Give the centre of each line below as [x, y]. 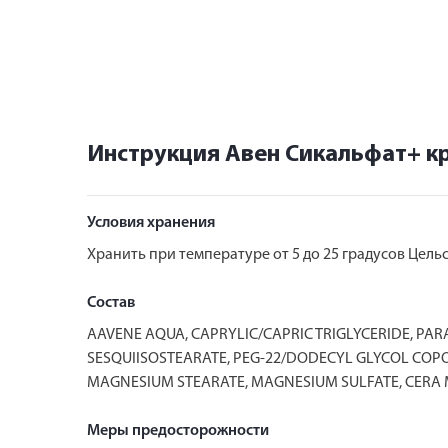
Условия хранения [151, 222]
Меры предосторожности [178, 430]
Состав [111, 302]
